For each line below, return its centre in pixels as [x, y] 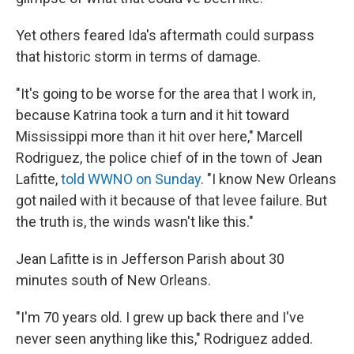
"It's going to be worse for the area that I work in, [166, 94]
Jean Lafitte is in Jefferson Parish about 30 [150, 259]
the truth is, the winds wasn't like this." [135, 222]
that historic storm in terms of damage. [138, 56]
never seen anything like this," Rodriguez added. [164, 339]
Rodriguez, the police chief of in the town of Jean [169, 158]
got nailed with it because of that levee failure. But [171, 200]
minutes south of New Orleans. [113, 280]
